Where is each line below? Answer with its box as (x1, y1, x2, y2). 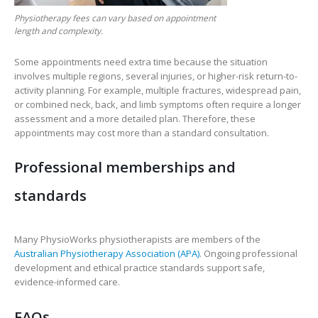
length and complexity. (14, 24, 103, 37)
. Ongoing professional (199, 247, 297, 261)
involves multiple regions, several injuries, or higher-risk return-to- (14, 69, 297, 82)
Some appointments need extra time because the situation (14, 55, 268, 68)
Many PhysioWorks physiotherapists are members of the (14, 233, 261, 246)
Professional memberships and (14, 157, 236, 177)
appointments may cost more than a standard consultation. (14, 126, 269, 139)
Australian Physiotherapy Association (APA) (14, 247, 199, 261)
